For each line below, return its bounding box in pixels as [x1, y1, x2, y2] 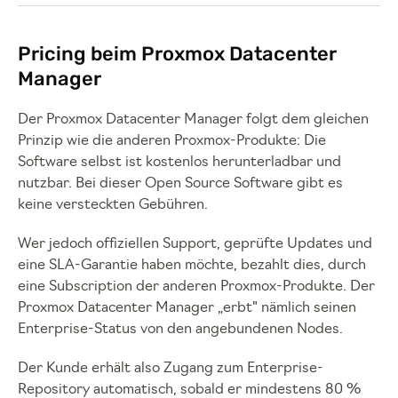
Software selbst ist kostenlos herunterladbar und [18, 155, 341, 171]
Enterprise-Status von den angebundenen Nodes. [18, 322, 343, 338]
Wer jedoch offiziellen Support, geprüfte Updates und [18, 237, 372, 252]
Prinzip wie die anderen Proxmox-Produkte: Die [18, 134, 326, 149]
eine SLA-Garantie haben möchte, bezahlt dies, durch [18, 259, 366, 274]
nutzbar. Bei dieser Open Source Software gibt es [18, 177, 343, 192]
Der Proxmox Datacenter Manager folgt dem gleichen [18, 113, 369, 128]
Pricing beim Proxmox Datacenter [18, 42, 337, 67]
